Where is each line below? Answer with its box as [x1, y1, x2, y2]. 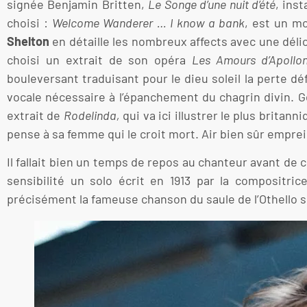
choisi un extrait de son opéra [7, 51, 193, 67]
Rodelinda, [63, 107, 120, 123]
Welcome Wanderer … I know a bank [52, 14, 245, 30]
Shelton [7, 33, 49, 49]
